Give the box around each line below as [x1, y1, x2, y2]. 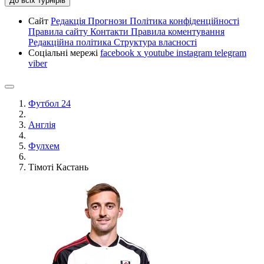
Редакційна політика [28, 37, 114, 47]
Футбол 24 [28, 98, 71, 108]
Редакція [51, 15, 88, 26]
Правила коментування [131, 26, 225, 37]
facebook [100, 47, 137, 58]
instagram [176, 47, 214, 58]
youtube [144, 47, 176, 58]
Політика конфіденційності [130, 15, 239, 26]
